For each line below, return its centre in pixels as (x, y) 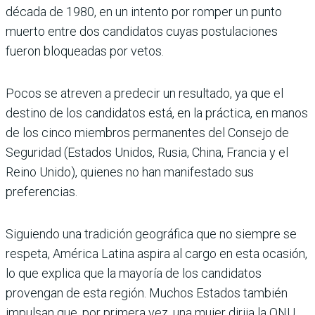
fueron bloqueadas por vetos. (85, 51)
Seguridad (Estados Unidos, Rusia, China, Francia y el (147, 152)
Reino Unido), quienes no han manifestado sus (130, 172)
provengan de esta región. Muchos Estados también (147, 292)
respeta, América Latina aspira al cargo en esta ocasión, (156, 253)
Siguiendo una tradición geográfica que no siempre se (151, 233)
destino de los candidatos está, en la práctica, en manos (157, 112)
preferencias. (41, 191)
